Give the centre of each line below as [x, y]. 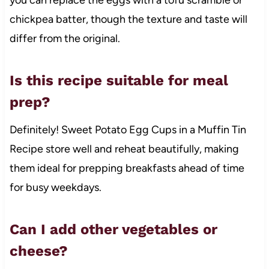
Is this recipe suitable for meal [119, 80]
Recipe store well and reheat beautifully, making [124, 149]
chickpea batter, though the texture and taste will [128, 19]
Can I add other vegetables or [113, 229]
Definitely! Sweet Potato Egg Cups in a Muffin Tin [128, 129]
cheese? [38, 251]
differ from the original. [65, 38]
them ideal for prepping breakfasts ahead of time [127, 168]
